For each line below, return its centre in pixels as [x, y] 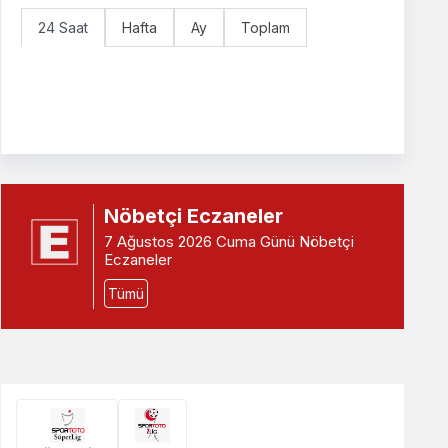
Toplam [266, 28]
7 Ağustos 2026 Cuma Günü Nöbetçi [228, 242]
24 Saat [63, 28]
